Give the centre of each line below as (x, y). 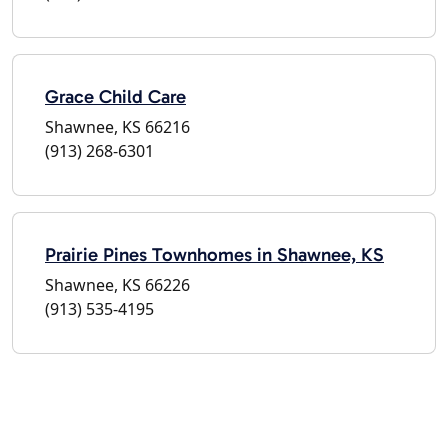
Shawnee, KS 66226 (117, 284)
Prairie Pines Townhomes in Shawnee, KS (214, 254)
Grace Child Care (115, 96)
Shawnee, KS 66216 (117, 126)
